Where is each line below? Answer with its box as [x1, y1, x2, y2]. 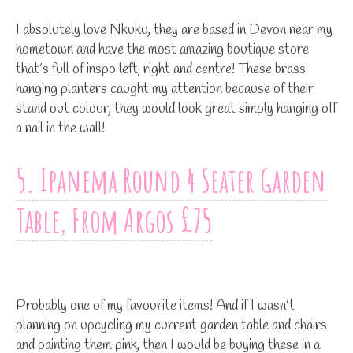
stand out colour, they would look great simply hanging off [16, 98, 336, 118]
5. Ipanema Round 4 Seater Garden [16, 159, 326, 200]
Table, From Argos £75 [16, 199, 212, 240]
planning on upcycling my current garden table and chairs [16, 315, 327, 335]
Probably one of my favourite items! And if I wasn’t [16, 295, 295, 315]
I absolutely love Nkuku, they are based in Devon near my [16, 20, 333, 39]
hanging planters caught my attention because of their [16, 79, 314, 98]
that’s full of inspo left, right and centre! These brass [16, 59, 306, 79]
